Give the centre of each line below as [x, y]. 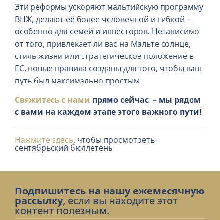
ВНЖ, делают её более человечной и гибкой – [103, 19]
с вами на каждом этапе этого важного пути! [108, 112]
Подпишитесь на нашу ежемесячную [110, 191]
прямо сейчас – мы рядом [146, 100]
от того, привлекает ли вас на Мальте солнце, [103, 44]
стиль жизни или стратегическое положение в [104, 56]
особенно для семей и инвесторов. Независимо [107, 32]
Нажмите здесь [44, 140]
